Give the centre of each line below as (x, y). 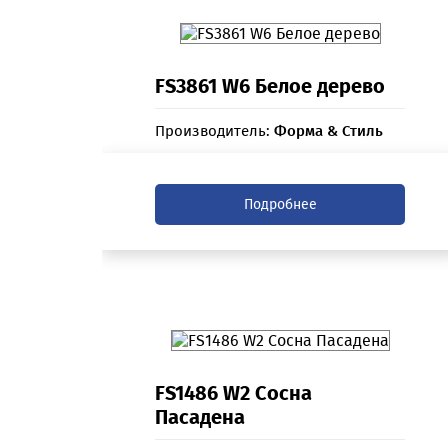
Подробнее (280, 205)
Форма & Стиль (329, 131)
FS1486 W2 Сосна (234, 393)
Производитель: (215, 131)
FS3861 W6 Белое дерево (270, 86)
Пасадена (200, 417)
